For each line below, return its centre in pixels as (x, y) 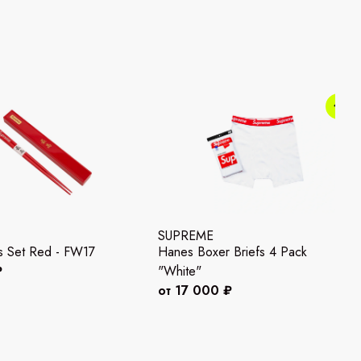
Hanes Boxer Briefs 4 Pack (232, 252)
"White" (180, 272)
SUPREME (186, 236)
